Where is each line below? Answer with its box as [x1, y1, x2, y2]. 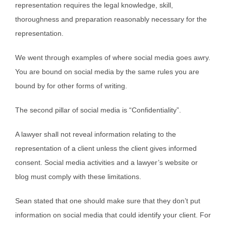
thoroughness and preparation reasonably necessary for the [15, 15, 207, 23]
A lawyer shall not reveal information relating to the [15, 130, 176, 138]
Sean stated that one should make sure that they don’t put [15, 196, 200, 205]
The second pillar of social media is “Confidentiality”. [15, 105, 181, 114]
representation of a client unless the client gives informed [15, 144, 197, 152]
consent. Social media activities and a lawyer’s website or [15, 158, 198, 166]
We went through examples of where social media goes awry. [15, 53, 210, 62]
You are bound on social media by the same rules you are [15, 67, 199, 76]
